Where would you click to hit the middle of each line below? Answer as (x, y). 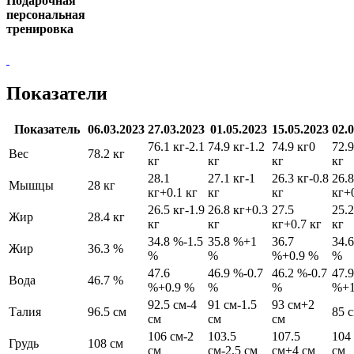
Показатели (57, 94)
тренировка (40, 29)
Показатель (47, 130)
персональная (46, 15)
